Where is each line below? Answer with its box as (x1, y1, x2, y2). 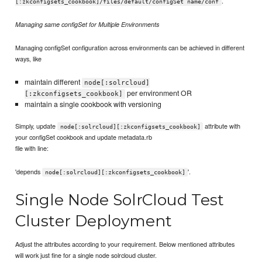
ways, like (15, 53, 42, 63)
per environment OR (125, 88, 192, 99)
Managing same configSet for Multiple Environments (15, 19, 160, 29)
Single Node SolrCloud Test (15, 189, 225, 209)
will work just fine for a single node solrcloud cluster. (15, 250, 157, 260)
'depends (15, 166, 43, 176)
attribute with (203, 120, 241, 130)
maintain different (24, 77, 82, 88)
